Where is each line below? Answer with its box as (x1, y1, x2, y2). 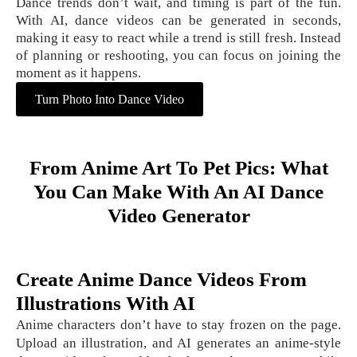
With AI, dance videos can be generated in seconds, (16, 12, 341, 28)
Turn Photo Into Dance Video (35, 92, 184, 106)
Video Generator (107, 204, 250, 226)
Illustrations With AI (16, 292, 195, 314)
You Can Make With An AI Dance (33, 180, 324, 202)
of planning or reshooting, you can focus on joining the (16, 47, 341, 63)
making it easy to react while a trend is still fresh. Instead (16, 29, 341, 45)
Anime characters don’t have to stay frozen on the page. (16, 316, 341, 332)
